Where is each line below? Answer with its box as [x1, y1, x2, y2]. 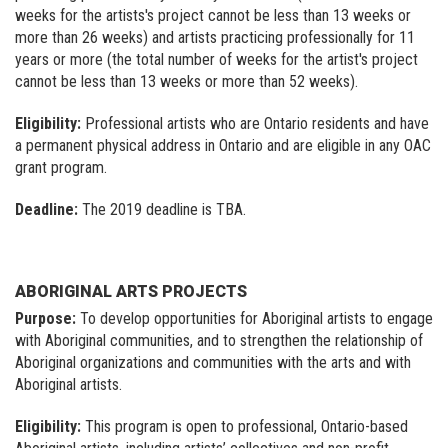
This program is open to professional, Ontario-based [81, 416, 408, 436]
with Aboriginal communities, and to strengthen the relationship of [15, 330, 423, 350]
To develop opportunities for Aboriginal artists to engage [76, 308, 433, 328]
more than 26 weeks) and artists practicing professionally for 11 [15, 27, 415, 47]
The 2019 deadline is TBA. [78, 199, 246, 219]
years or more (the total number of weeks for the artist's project [15, 49, 418, 69]
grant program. [15, 157, 107, 177]
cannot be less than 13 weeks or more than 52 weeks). [15, 71, 358, 91]
